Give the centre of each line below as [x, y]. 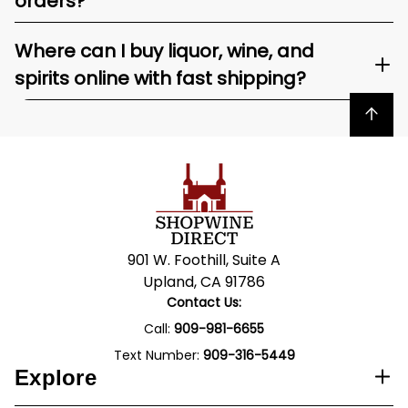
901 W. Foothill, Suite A [204, 260]
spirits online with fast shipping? [160, 78]
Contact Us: [204, 302]
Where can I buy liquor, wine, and [164, 51]
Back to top [383, 113]
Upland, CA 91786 [204, 282]
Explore [56, 377]
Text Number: [158, 355]
